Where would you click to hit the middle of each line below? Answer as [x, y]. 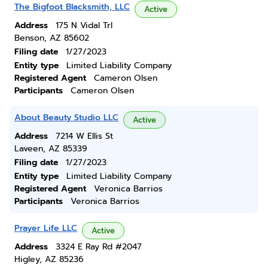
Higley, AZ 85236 [49, 259]
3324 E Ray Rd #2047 [99, 247]
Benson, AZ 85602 [52, 38]
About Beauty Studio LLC [66, 118]
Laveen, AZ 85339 [51, 149]
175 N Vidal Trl [84, 25]
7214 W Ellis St [84, 136]
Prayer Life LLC [46, 228]
